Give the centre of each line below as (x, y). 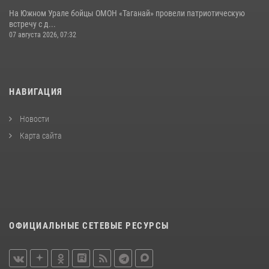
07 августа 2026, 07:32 (43, 35)
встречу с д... (32, 24)
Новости (34, 119)
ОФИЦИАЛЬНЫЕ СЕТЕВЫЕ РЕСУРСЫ (89, 225)
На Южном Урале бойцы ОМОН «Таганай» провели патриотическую (127, 13)
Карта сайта (40, 135)
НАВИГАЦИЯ (36, 92)
